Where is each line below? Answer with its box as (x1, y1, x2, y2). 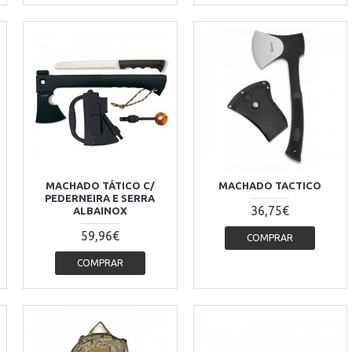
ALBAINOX (72, 205, 127, 217)
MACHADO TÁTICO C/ (45, 180, 155, 192)
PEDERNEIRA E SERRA (45, 192, 156, 204)
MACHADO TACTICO (218, 180, 322, 192)
